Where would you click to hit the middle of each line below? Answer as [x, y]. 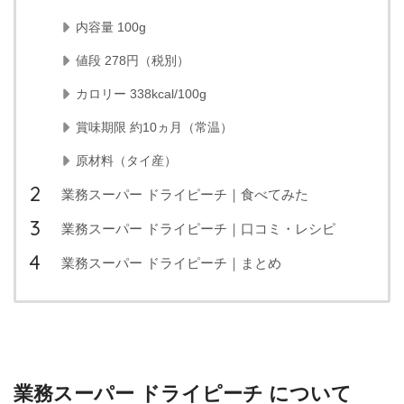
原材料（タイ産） [126, 160]
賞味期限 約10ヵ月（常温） [154, 127]
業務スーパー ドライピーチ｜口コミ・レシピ [198, 228]
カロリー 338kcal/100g [141, 93]
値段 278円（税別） [133, 60]
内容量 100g [111, 27]
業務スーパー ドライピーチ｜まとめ [171, 262]
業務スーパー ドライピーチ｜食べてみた [185, 194]
